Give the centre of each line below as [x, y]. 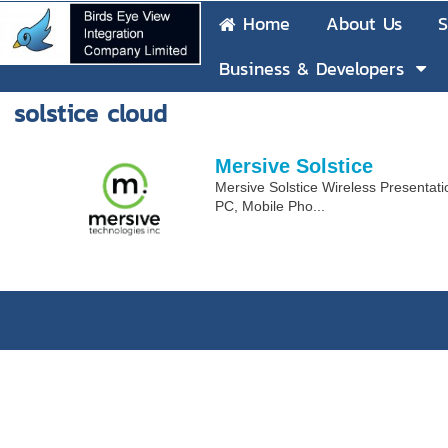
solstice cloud [90, 113]
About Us [364, 23]
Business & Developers [311, 69]
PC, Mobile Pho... [270, 206]
